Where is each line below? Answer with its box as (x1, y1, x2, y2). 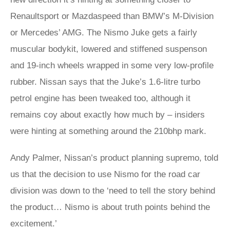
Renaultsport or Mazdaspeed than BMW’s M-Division (10, 11, 214, 21)
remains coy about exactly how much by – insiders (10, 110, 205, 120)
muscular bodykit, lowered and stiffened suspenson (10, 44, 207, 54)
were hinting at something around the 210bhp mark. (10, 126, 209, 136)
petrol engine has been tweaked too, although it (10, 93, 190, 103)
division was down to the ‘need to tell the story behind (10, 186, 215, 196)
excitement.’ (10, 219, 57, 228)
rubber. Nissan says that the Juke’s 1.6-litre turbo (10, 77, 200, 87)
